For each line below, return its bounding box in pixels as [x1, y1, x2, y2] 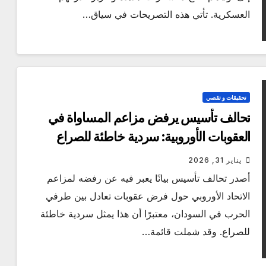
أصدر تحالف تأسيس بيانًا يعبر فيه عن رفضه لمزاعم [47, 172, 251, 185]
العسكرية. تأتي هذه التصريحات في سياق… [83, 8, 251, 21]
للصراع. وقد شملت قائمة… [142, 226, 251, 238]
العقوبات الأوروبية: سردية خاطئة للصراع [56, 129, 251, 145]
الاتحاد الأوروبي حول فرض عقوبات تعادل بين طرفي [46, 190, 251, 202]
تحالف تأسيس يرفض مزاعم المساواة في [47, 110, 251, 126]
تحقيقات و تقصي [206, 94, 247, 102]
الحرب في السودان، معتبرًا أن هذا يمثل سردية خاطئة [40, 208, 251, 220]
